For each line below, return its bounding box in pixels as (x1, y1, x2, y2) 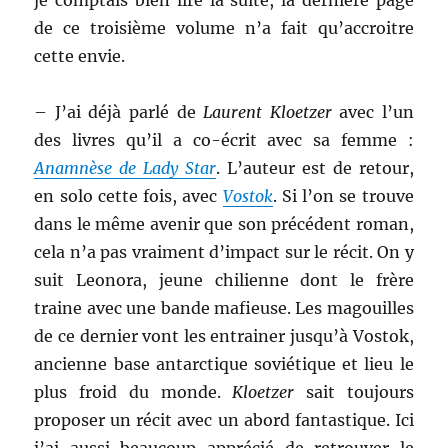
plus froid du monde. (34, 382, 233, 402)
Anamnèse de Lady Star (34, 158, 217, 178)
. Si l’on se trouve (272, 186, 414, 206)
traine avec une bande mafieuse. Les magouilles (34, 298, 414, 318)
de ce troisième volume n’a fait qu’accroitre (34, 18, 414, 38)
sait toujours (294, 382, 414, 402)
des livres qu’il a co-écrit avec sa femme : (34, 130, 414, 150)
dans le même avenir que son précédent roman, (34, 214, 414, 234)
